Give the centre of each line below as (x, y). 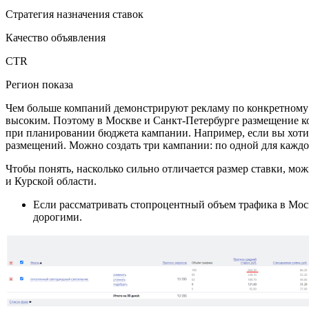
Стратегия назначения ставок (74, 14)
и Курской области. (51, 181)
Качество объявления (56, 37)
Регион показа (39, 84)
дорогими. (58, 217)
